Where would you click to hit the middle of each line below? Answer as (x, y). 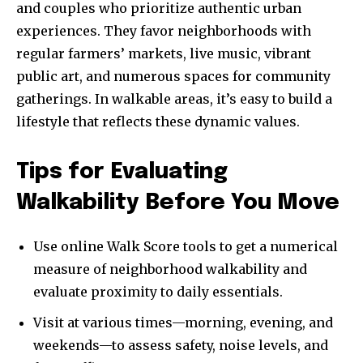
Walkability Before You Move (178, 203)
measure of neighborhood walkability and (170, 269)
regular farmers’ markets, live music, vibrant (164, 54)
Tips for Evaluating (122, 173)
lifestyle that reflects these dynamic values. (158, 122)
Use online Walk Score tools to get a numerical (186, 247)
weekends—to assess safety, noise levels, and (181, 346)
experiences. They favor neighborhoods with (164, 31)
